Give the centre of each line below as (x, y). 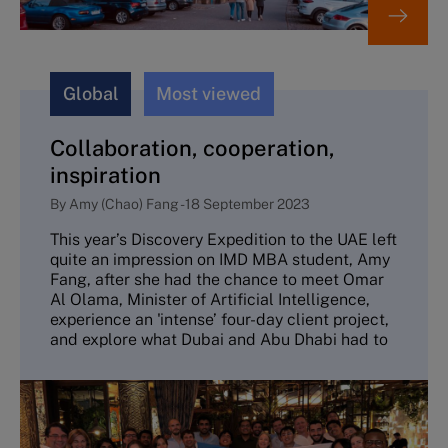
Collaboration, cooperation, (192, 148)
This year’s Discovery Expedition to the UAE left (223, 240)
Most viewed (209, 94)
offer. (69, 360)
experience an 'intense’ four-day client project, (219, 320)
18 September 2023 (247, 203)
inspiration (105, 175)
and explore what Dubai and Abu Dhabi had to (219, 340)
